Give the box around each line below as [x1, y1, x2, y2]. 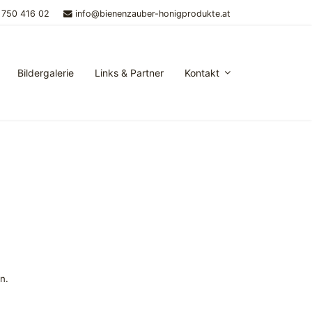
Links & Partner [95, 67, 164, 79]
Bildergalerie [17, 67, 74, 79]
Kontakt [185, 67, 219, 79]
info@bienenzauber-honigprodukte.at [75, 8, 231, 19]
